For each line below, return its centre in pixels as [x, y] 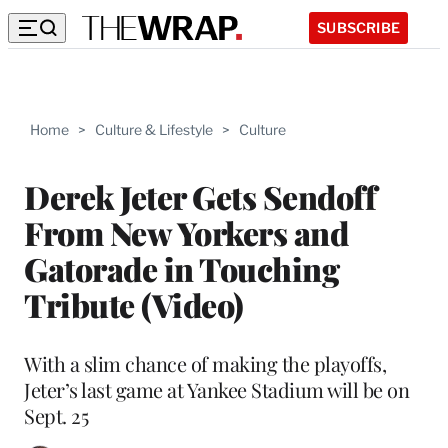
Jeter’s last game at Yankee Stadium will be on [216, 389]
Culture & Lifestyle [154, 129]
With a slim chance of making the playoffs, [205, 363]
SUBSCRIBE [358, 27]
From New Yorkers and [186, 232]
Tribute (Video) [134, 304]
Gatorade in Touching [181, 268]
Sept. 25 [56, 415]
